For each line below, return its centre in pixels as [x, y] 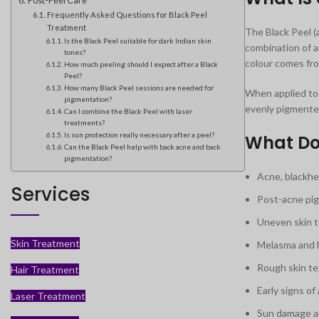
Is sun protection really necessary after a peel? [139, 135]
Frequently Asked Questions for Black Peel [127, 15]
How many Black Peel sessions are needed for [138, 88]
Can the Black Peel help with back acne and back [142, 147]
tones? [74, 52]
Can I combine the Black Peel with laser [128, 111]
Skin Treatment [45, 243]
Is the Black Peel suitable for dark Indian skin [137, 41]
